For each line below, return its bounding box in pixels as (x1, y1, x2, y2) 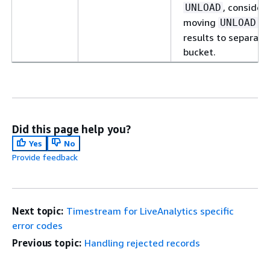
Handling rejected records (84, 237, 200, 249)
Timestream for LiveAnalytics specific (66, 205, 234, 217)
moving (183, 16, 218, 28)
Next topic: (12, 205, 64, 217)
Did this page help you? (12, 122, 131, 136)
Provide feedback (12, 152, 78, 162)
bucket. (183, 46, 216, 58)
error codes (12, 219, 63, 231)
